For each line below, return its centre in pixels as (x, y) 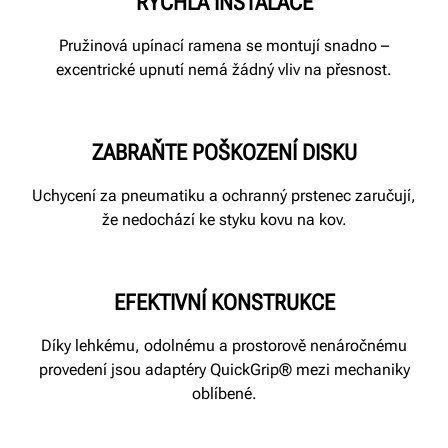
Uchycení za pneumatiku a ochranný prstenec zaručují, (224, 196)
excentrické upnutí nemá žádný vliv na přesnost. (224, 70)
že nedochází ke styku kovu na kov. (224, 220)
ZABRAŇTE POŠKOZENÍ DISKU (224, 153)
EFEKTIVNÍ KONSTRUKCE (224, 303)
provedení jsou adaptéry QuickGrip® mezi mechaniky (224, 370)
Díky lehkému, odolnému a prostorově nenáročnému (224, 346)
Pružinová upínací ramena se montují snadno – (224, 46)
